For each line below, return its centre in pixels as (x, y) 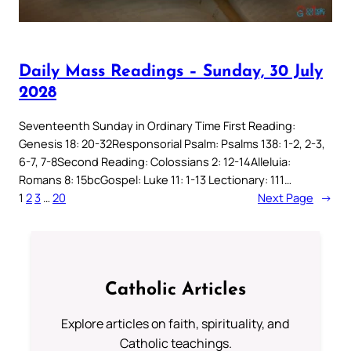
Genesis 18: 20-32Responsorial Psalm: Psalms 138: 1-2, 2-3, (172, 144)
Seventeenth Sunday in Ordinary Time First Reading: (157, 126)
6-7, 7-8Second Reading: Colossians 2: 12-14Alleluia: (155, 162)
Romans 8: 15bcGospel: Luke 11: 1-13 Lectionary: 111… (155, 180)
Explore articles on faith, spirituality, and (175, 323)
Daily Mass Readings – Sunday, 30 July (171, 71)
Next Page (286, 198)
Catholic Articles (175, 290)
